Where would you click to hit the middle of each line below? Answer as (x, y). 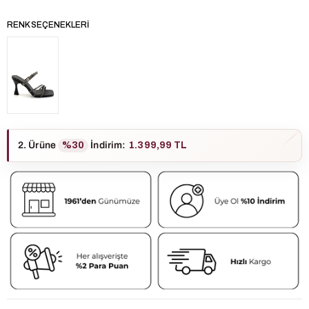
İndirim (106, 146)
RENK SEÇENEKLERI (48, 24)
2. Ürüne (38, 146)
